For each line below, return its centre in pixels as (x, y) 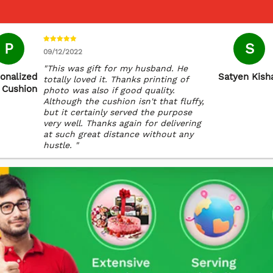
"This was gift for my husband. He (115, 68)
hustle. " (61, 145)
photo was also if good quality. (109, 90)
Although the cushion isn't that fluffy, (124, 101)
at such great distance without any (118, 134)
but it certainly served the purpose (118, 112)
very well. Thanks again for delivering (122, 123)
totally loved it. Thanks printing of (116, 79)
